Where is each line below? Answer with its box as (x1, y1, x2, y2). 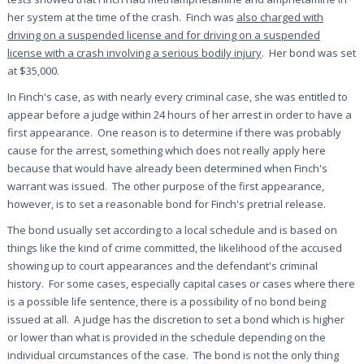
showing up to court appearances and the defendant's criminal (6, 258, 318, 273)
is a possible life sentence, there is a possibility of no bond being (6, 294, 326, 309)
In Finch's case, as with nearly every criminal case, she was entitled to (6, 89, 348, 104)
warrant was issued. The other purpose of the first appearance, (6, 179, 324, 193)
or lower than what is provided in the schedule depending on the (6, 330, 326, 344)
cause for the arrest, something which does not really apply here (6, 143, 326, 158)
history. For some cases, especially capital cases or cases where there (6, 276, 355, 291)
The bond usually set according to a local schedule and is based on (6, 223, 337, 237)
